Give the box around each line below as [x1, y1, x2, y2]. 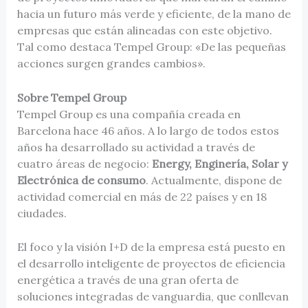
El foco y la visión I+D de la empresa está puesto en [16, 240, 285, 254]
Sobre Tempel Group [16, 90, 126, 104]
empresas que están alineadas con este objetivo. [16, 23, 272, 38]
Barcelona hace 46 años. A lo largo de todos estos [16, 123, 279, 137]
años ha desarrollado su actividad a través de [16, 140, 255, 154]
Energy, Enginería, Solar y [148, 156, 287, 170]
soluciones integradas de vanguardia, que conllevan [16, 289, 289, 304]
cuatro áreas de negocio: [16, 156, 149, 170]
